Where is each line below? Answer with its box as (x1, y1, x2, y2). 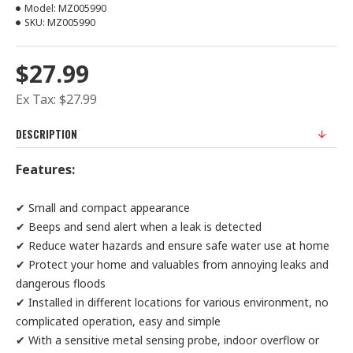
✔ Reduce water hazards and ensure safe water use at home (16, 238, 329, 253)
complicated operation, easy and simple (16, 314, 221, 329)
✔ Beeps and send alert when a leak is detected (16, 219, 262, 234)
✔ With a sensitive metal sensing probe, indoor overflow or (16, 333, 319, 347)
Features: (16, 161, 75, 178)
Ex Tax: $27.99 (16, 91, 97, 108)
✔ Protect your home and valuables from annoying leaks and (16, 257, 329, 272)
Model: (24, 2, 56, 15)
